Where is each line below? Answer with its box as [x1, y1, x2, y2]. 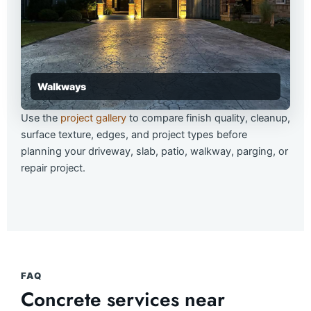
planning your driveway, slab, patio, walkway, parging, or [21, 144, 288, 158]
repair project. [21, 161, 85, 174]
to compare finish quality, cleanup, [126, 111, 290, 124]
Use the [21, 111, 60, 124]
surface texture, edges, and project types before [21, 128, 247, 141]
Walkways [37, 80, 86, 92]
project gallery [60, 111, 126, 124]
